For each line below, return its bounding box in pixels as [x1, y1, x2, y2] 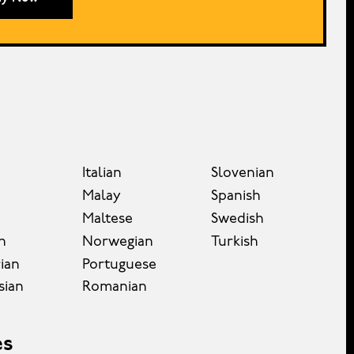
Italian [81, 166, 122, 182]
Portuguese [81, 257, 156, 273]
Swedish [211, 211, 265, 227]
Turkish [211, 234, 259, 250]
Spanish [211, 189, 262, 205]
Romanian [81, 280, 147, 296]
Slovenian [211, 166, 275, 182]
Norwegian [81, 234, 153, 250]
